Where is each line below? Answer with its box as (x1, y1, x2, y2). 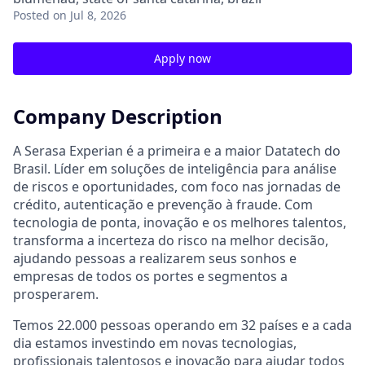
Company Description (13, 103, 222, 130)
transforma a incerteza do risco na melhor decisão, (13, 231, 328, 249)
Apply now (154, 51, 211, 66)
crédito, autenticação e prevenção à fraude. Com (13, 195, 313, 213)
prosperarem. (13, 284, 99, 303)
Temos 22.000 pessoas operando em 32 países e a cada (13, 315, 352, 334)
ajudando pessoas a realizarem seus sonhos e (13, 248, 297, 267)
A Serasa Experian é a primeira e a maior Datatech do (13, 141, 341, 160)
